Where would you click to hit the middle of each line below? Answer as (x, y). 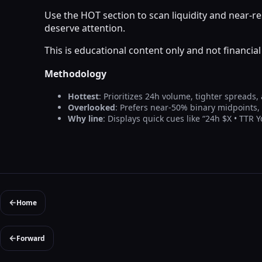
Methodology (75, 73)
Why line (85, 118)
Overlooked (92, 107)
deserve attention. (85, 28)
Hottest (83, 96)
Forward (31, 238)
